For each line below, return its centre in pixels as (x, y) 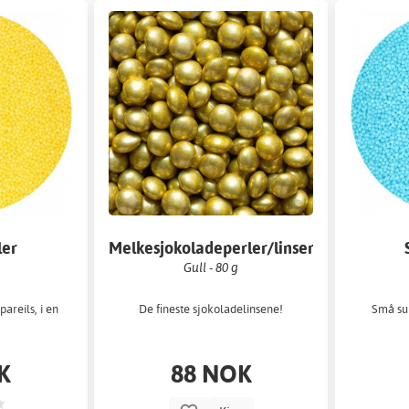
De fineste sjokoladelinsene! (211, 309)
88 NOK (211, 373)
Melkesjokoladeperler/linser (212, 247)
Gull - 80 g (211, 267)
